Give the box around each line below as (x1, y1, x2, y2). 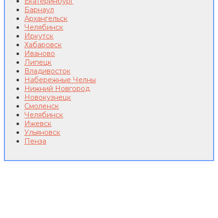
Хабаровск (24, 40, 62, 50)
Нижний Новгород (24, 84, 90, 93)
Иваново (24, 49, 55, 58)
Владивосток (24, 67, 71, 76)
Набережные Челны (24, 75, 96, 85)
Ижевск (24, 119, 52, 128)
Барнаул (24, 5, 54, 15)
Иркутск (24, 32, 54, 41)
